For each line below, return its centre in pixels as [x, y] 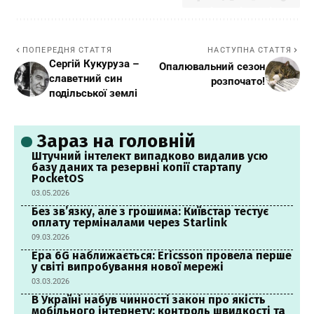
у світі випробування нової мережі [128, 267]
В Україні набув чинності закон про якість [149, 300]
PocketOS [58, 179]
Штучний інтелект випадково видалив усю [150, 156]
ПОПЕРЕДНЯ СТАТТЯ [67, 50]
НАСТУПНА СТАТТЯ [250, 50]
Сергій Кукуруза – [94, 64]
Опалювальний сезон [212, 67]
